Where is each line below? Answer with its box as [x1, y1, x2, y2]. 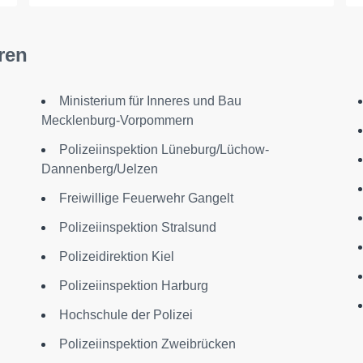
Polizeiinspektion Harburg [58, 279, 208, 293]
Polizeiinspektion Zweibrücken [58, 337, 236, 351]
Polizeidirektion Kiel [58, 250, 174, 263]
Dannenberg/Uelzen [41, 162, 158, 176]
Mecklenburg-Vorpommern [41, 113, 194, 127]
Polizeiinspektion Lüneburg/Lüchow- [58, 143, 269, 156]
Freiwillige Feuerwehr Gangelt [58, 191, 233, 205]
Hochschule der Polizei [58, 308, 193, 322]
